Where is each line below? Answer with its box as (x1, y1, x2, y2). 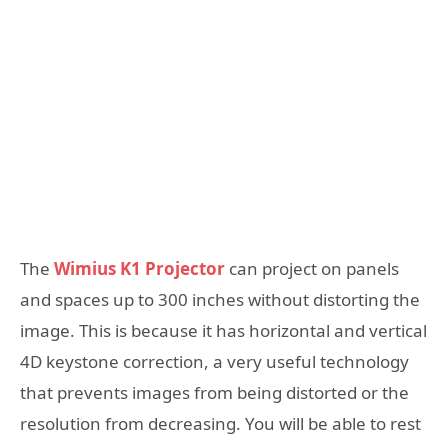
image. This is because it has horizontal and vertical (20, 318, 427, 342)
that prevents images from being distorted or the (20, 380, 409, 404)
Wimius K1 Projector (54, 256, 225, 280)
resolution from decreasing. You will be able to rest (20, 411, 421, 435)
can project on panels (225, 256, 399, 280)
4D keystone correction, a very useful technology (20, 349, 409, 373)
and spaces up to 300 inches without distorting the (20, 287, 420, 311)
